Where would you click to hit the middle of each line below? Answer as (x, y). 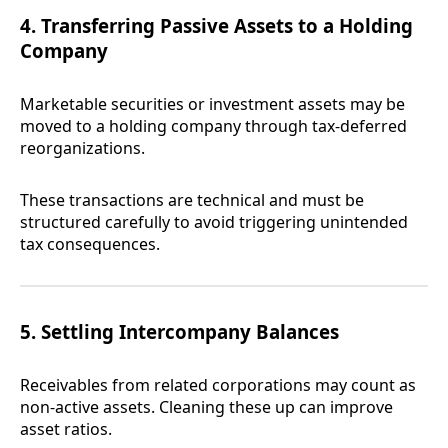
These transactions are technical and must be (192, 200)
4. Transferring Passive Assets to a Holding (216, 26)
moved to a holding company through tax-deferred (213, 126)
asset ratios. (66, 429)
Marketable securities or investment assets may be (212, 104)
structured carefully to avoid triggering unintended (214, 222)
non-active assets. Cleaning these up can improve (206, 407)
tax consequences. (90, 244)
